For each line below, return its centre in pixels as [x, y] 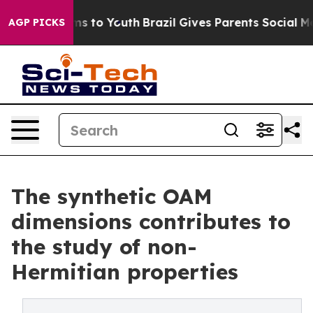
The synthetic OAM [112, 196]
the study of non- [104, 247]
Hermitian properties [125, 272]
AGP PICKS [37, 22]
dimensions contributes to [151, 221]
